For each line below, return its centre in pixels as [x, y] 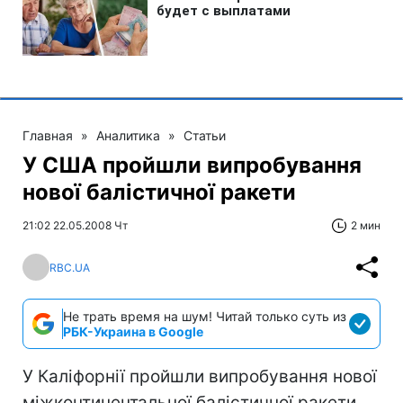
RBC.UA [70, 267]
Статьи [205, 135]
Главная [48, 135]
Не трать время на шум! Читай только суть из [205, 316]
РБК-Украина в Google [133, 331]
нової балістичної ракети [159, 192]
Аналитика [128, 135]
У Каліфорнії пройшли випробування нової [200, 376]
